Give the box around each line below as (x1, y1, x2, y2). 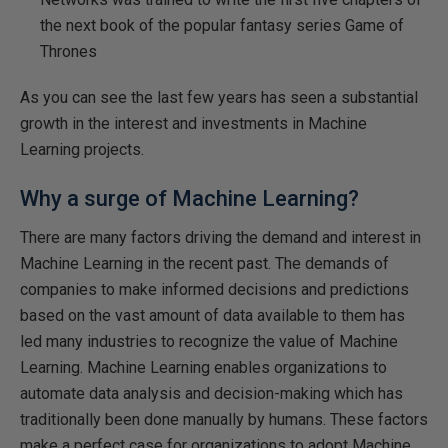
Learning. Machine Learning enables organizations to (20, 358, 387, 377)
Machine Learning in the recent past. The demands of (20, 254, 389, 273)
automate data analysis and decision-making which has (20, 384, 403, 403)
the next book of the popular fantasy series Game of (40, 16, 404, 35)
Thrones (40, 42, 97, 61)
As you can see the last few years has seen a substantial (20, 88, 418, 107)
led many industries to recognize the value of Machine (20, 332, 398, 351)
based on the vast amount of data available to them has (20, 306, 405, 325)
